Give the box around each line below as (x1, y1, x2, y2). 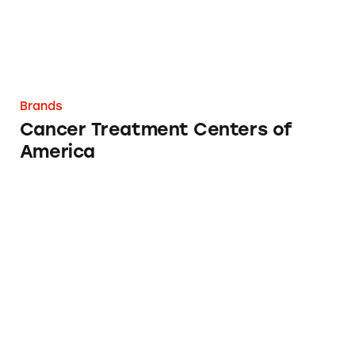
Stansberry (19, 186, 97, 209)
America (19, 141, 95, 163)
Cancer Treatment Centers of (19, 119, 292, 141)
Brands (19, 99, 63, 114)
